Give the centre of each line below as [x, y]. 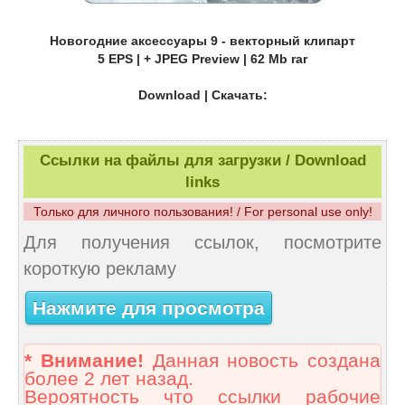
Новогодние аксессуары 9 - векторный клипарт [202, 41]
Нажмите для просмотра [149, 308]
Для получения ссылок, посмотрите [202, 243]
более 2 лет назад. [109, 379]
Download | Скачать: [202, 95]
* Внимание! [84, 361]
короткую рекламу [100, 269]
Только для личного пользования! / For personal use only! [202, 212]
